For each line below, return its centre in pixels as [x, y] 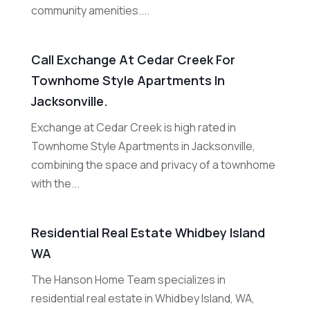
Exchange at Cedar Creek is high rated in [133, 128]
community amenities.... [90, 11]
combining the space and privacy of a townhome [153, 165]
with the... [55, 184]
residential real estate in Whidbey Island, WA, [143, 299]
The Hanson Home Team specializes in [128, 280]
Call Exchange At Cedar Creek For [133, 60]
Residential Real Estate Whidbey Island [148, 233]
